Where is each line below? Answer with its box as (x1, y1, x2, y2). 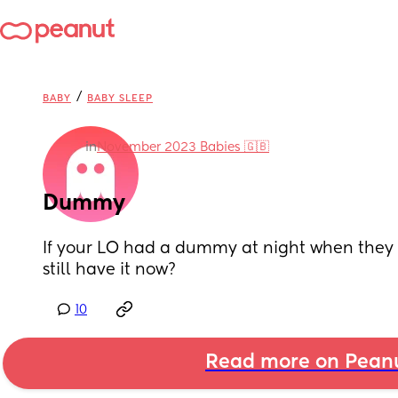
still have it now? (43, 262, 176, 278)
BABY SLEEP (87, 93, 153, 103)
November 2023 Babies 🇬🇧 (97, 141, 269, 154)
